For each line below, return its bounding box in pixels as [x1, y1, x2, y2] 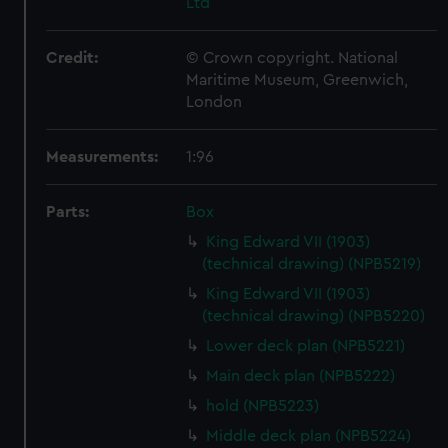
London [186, 94, 243, 110]
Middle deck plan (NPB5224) [206, 428, 412, 444]
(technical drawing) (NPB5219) [202, 256, 422, 272]
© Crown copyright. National [186, 50, 399, 66]
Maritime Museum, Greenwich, [186, 72, 409, 88]
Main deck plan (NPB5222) [206, 368, 396, 384]
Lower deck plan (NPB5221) [206, 338, 406, 354]
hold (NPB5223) [206, 398, 320, 414]
